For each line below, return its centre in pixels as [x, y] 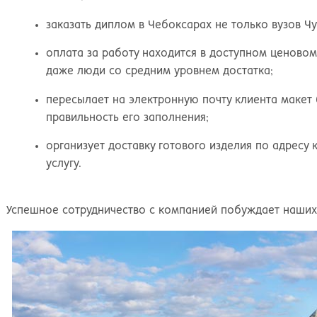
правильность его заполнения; [128, 117]
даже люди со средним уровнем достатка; [160, 71]
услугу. [64, 164]
